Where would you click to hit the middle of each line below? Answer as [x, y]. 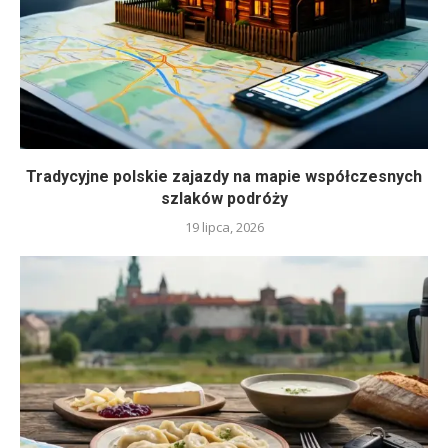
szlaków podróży [224, 198]
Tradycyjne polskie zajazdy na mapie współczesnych [224, 176]
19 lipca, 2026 [224, 226]
